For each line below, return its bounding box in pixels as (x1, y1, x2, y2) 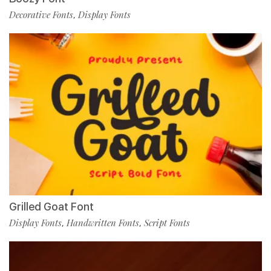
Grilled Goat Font (9, 200, 94, 213)
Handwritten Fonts (67, 216, 139, 229)
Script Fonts (144, 216, 190, 229)
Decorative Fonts (9, 8, 73, 21)
